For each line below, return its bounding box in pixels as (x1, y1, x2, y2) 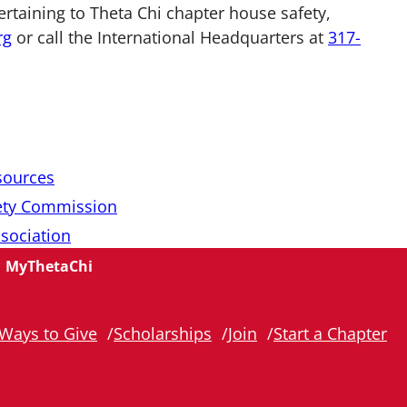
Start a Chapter (273, 322, 387, 344)
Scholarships (114, 322, 212, 344)
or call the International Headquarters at (12, 25, 328, 48)
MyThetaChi (5, 255, 93, 276)
